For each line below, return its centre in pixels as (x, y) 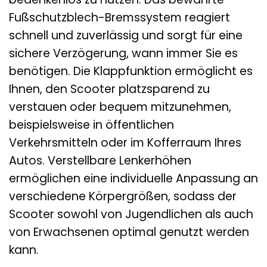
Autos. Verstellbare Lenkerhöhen (100, 160)
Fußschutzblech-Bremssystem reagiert (119, 17)
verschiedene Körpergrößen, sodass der (123, 196)
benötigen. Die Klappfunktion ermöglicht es (131, 71)
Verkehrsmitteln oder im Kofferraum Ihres (125, 142)
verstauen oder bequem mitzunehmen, (120, 107)
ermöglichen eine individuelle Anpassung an (133, 178)
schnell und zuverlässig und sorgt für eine (126, 35)
